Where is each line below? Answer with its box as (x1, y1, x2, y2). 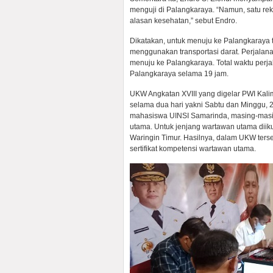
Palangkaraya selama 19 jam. (130, 69, 229, 78)
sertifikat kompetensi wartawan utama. (130, 144, 256, 153)
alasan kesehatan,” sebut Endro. (130, 16, 237, 25)
